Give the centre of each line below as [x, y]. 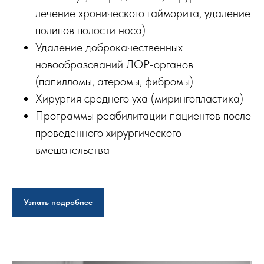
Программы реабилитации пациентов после [143, 116]
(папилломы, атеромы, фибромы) [114, 82]
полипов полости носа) [90, 30]
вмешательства [72, 150]
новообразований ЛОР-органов [114, 65]
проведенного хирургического [108, 133]
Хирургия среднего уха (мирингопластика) [139, 99]
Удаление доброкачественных [109, 47]
